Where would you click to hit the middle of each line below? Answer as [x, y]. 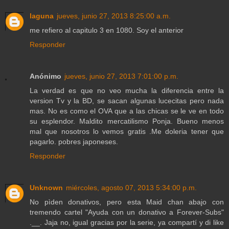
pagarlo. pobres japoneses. [74, 142]
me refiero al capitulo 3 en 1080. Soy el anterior [107, 30]
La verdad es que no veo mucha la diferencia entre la [127, 91]
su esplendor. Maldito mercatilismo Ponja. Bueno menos [127, 121]
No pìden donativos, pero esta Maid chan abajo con [127, 202]
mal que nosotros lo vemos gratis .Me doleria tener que [127, 132]
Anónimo [45, 76]
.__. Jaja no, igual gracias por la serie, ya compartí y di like [127, 223]
